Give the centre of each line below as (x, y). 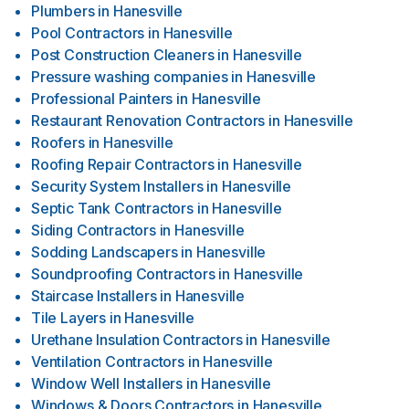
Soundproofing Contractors (123, 274)
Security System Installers (117, 186)
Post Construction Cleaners (123, 55)
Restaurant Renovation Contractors (148, 121)
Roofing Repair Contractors (123, 164)
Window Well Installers (107, 383)
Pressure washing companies (130, 77)
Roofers (58, 142)
